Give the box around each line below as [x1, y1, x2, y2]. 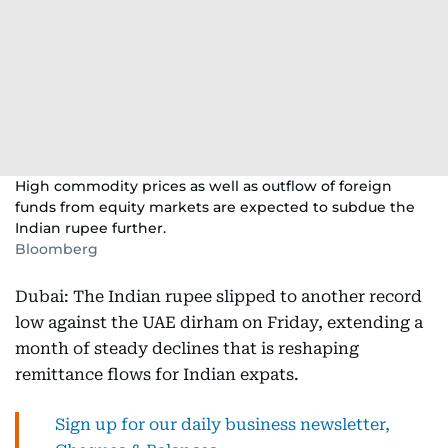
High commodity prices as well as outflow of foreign [15, 177, 392, 195]
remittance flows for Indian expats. [15, 365, 299, 384]
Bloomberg [15, 240, 98, 258]
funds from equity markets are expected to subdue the [15, 198, 415, 216]
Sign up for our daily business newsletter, [55, 415, 390, 434]
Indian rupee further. [15, 219, 166, 237]
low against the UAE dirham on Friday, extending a [15, 313, 423, 332]
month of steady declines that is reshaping [15, 339, 359, 358]
